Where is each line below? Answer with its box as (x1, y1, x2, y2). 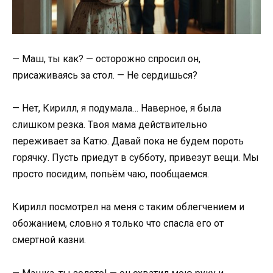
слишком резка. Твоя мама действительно (12, 119, 207, 131)
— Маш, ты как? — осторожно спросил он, (12, 53, 200, 65)
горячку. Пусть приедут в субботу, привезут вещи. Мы (12, 152, 259, 164)
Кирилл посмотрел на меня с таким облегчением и (12, 201, 244, 213)
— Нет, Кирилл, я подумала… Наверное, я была (12, 102, 221, 115)
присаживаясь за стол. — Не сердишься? (12, 69, 197, 81)
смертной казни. (12, 234, 86, 246)
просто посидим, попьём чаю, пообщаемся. (12, 168, 209, 180)
